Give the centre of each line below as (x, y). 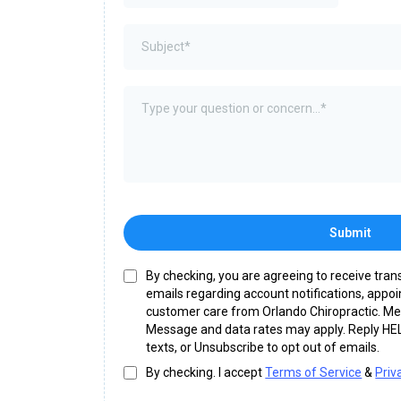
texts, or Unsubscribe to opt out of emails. (263, 347)
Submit (350, 233)
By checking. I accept (206, 372)
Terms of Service (314, 372)
